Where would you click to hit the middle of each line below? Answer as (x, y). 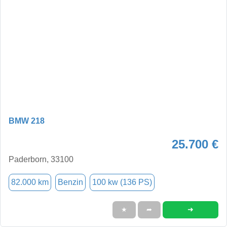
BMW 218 (27, 121)
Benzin (70, 182)
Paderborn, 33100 (41, 159)
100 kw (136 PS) (122, 182)
